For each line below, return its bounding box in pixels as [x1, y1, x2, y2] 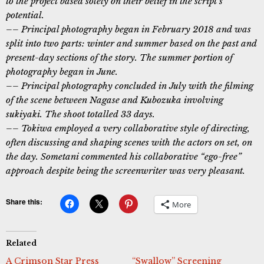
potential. [6, 9, 44, 21]
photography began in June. [6, 65, 118, 77]
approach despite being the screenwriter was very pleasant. [6, 164, 245, 176]
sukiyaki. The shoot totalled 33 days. [6, 108, 155, 120]
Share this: [6, 196, 42, 207]
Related [6, 238, 37, 247]
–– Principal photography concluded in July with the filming [6, 80, 253, 91]
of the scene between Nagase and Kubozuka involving [6, 94, 223, 105]
